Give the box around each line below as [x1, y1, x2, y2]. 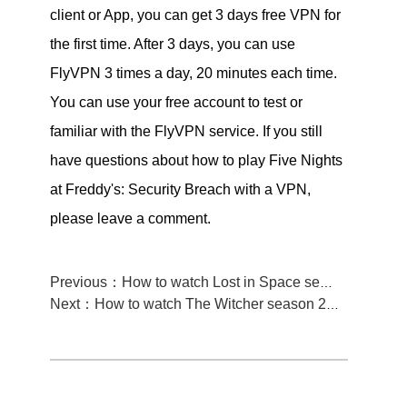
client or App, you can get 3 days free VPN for [49, 6, 341, 23]
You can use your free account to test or [49, 94, 303, 110]
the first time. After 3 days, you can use [49, 35, 295, 52]
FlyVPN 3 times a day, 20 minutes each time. [49, 65, 337, 81]
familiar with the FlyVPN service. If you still [49, 123, 323, 139]
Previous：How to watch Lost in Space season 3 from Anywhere [319, 274, 333, 290]
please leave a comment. [49, 210, 211, 226]
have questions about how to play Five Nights [49, 152, 342, 168]
